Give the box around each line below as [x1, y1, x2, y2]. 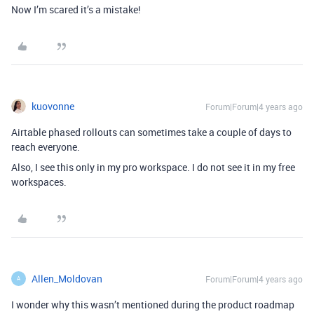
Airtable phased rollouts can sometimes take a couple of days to [11, 125, 292, 139]
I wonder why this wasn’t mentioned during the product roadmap [11, 297, 294, 311]
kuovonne [32, 99, 74, 113]
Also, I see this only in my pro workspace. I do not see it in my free [11, 160, 295, 174]
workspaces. [11, 175, 67, 189]
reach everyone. [11, 139, 80, 153]
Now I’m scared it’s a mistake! [11, 2, 141, 16]
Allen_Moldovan [32, 271, 102, 285]
